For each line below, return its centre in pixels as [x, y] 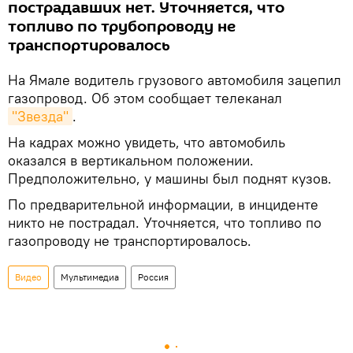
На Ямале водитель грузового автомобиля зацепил [175, 80]
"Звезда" [40, 116]
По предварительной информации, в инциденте [163, 204]
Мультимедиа [90, 277]
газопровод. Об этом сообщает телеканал [145, 98]
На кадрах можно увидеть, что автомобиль [147, 142]
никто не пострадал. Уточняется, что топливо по [165, 223]
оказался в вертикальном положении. [131, 160]
